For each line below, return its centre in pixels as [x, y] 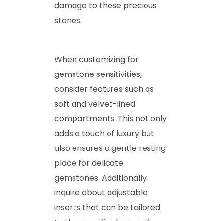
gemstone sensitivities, [98, 74]
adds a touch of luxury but [104, 133]
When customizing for [96, 59]
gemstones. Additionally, [101, 178]
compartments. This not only [110, 118]
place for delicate [89, 163]
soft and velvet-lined [95, 104]
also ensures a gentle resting [110, 148]
